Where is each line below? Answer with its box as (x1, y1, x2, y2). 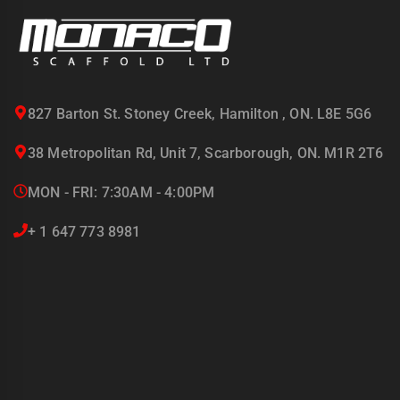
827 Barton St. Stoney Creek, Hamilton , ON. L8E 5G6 (28, 104, 372, 122)
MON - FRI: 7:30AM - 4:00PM (28, 183, 215, 201)
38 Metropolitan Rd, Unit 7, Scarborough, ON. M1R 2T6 (28, 144, 384, 162)
